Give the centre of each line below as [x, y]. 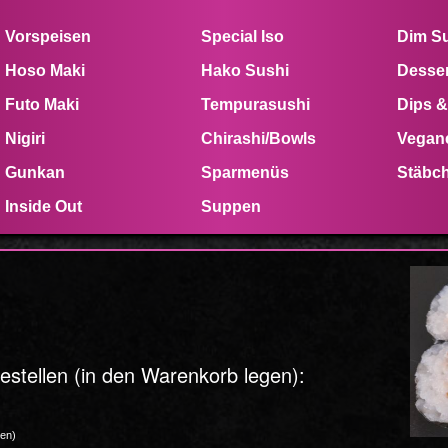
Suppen [230, 206]
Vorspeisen [47, 36]
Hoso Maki [44, 70]
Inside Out [43, 206]
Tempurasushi [255, 104]
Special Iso [242, 36]
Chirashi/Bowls [258, 138]
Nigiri [24, 138]
